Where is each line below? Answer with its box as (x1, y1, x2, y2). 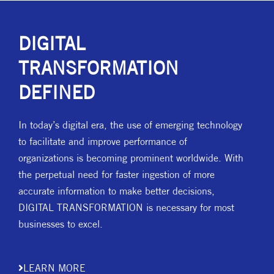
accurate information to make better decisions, (18, 185, 215, 197)
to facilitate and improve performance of (18, 135, 187, 147)
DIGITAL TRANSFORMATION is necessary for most (18, 201, 234, 213)
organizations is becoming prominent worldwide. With (18, 152, 243, 164)
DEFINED (18, 81, 95, 103)
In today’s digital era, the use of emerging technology (18, 119, 242, 131)
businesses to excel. (18, 218, 106, 230)
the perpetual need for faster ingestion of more (18, 168, 215, 180)
